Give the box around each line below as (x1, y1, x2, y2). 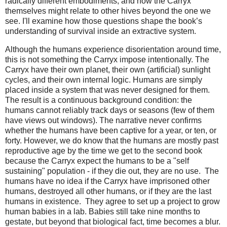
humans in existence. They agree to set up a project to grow (5, 197, 220, 206)
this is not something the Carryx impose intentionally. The (5, 55, 209, 64)
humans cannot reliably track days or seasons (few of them (5, 106, 214, 115)
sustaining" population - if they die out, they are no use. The (5, 167, 219, 176)
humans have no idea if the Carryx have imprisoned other (5, 177, 210, 186)
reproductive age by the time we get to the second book (5, 146, 202, 156)
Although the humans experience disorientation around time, (5, 45, 221, 54)
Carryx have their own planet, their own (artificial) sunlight (5, 65, 210, 74)
